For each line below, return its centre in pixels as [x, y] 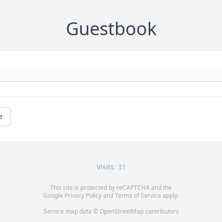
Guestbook [111, 29]
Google [54, 196]
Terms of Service [138, 196]
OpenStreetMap [121, 212]
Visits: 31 [111, 167]
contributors [161, 212]
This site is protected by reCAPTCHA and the [111, 188]
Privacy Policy [83, 196]
